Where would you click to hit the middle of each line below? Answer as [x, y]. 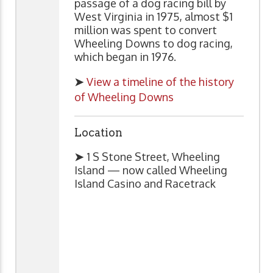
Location [98, 132]
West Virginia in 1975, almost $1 [154, 16]
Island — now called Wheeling [151, 170]
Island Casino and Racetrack [145, 183]
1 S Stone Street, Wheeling [153, 156]
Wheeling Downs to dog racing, [154, 43]
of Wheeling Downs [124, 97]
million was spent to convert [146, 30]
